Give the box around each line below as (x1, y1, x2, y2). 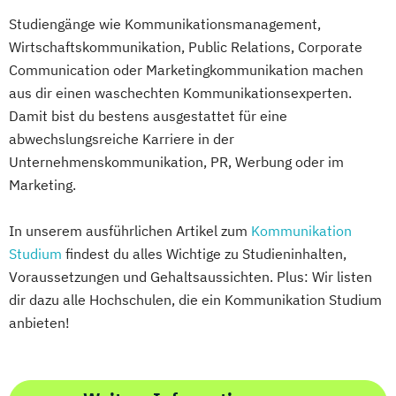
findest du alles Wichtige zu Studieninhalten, (62, 245, 346, 263)
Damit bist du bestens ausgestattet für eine (9, 107, 287, 126)
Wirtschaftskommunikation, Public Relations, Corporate (9, 38, 362, 57)
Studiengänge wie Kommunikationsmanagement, (9, 15, 321, 34)
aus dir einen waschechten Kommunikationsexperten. (9, 84, 352, 103)
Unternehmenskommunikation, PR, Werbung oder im (9, 153, 344, 171)
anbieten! (9, 314, 70, 332)
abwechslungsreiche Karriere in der (9, 130, 234, 148)
